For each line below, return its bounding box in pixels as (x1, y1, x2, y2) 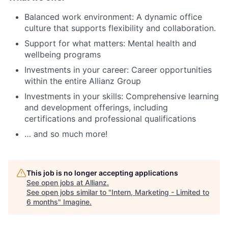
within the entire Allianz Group (24, 76, 141, 86)
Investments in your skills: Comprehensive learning (24, 91, 219, 101)
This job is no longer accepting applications (26, 168, 178, 177)
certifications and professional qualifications (24, 113, 196, 124)
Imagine (63, 197, 90, 206)
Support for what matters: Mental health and (24, 38, 196, 48)
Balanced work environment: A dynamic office (24, 12, 202, 22)
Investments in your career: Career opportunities (24, 65, 212, 75)
